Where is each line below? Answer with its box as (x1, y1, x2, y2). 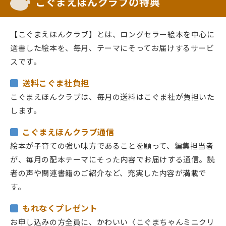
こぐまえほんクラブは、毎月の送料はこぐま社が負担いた (10, 91, 215, 102)
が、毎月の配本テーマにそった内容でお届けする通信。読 (10, 154, 215, 165)
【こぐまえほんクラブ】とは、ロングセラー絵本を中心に (10, 29, 215, 40)
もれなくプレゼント (22, 202, 98, 214)
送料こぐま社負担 (22, 77, 89, 89)
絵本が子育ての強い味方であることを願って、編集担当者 (10, 140, 214, 151)
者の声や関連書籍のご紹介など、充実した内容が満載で (10, 167, 207, 179)
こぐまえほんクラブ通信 (22, 126, 115, 138)
